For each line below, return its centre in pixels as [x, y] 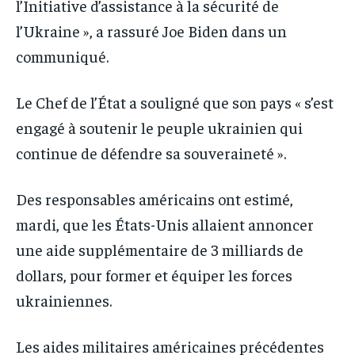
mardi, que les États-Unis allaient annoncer [165, 223]
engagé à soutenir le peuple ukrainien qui [159, 127]
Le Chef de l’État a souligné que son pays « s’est [175, 101]
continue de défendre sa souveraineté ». [151, 152]
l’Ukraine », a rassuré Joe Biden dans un [151, 30]
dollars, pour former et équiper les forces [154, 274]
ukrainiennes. [64, 300]
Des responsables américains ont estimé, [155, 198]
